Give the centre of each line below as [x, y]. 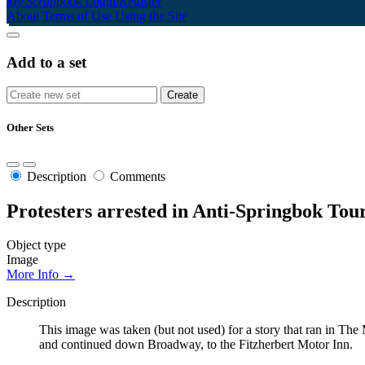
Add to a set [46, 62]
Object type [36, 245]
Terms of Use [77, 15]
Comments [138, 176]
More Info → [41, 275]
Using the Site [151, 15]
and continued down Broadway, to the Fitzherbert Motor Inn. [196, 345]
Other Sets [30, 128]
